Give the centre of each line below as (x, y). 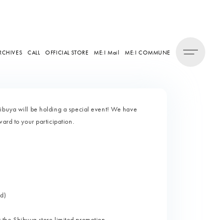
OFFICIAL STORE (67, 52)
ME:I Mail (107, 52)
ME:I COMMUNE (148, 52)
